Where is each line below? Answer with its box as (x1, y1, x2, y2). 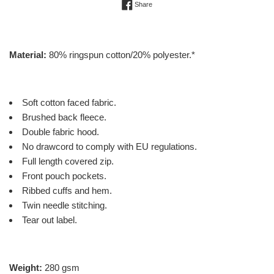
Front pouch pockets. (22, 171, 106, 182)
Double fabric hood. (22, 127, 99, 138)
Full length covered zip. (22, 156, 114, 167)
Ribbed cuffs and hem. (22, 185, 112, 196)
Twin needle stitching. (22, 200, 107, 211)
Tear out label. (22, 215, 77, 226)
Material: (9, 50, 46, 61)
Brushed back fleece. (22, 112, 106, 123)
